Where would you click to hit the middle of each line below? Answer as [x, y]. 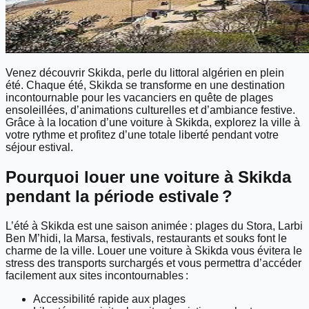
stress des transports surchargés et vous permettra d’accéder [153, 263]
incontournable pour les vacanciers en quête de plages [139, 97]
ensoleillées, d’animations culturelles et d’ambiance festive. [150, 110]
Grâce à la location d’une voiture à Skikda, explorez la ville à [153, 122]
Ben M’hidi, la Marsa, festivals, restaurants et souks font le [146, 238]
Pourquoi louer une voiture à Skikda [148, 177]
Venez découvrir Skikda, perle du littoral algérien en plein [145, 72]
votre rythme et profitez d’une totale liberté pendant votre [142, 134]
